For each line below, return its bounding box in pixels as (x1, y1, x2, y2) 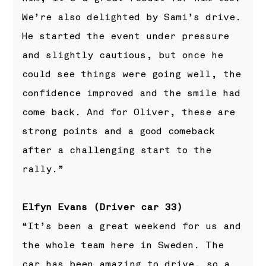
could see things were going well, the (22, 68, 242, 81)
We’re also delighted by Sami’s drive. (22, 11, 242, 24)
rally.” (22, 163, 64, 176)
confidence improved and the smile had (22, 87, 241, 100)
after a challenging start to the (22, 144, 212, 157)
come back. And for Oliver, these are (22, 106, 236, 119)
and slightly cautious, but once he (22, 49, 224, 62)
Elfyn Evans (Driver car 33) (22, 201, 183, 214)
